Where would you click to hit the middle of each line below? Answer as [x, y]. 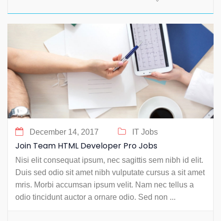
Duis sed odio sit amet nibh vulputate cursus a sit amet [110, 173]
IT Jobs [145, 132]
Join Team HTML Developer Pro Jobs [86, 146]
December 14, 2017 [64, 132]
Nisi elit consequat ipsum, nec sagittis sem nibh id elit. [109, 160]
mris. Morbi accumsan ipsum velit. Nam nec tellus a [105, 185]
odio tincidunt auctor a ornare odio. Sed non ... [95, 197]
